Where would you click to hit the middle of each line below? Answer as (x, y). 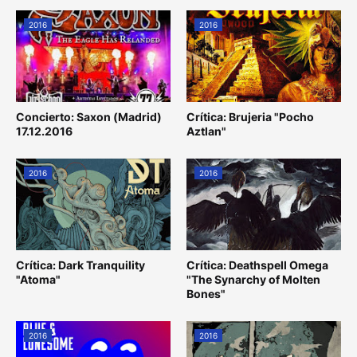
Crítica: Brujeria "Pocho (250, 116)
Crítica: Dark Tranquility (80, 265)
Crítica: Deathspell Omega (257, 265)
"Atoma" (38, 279)
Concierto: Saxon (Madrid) (89, 116)
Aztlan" (206, 131)
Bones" (206, 293)
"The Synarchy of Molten (253, 279)
